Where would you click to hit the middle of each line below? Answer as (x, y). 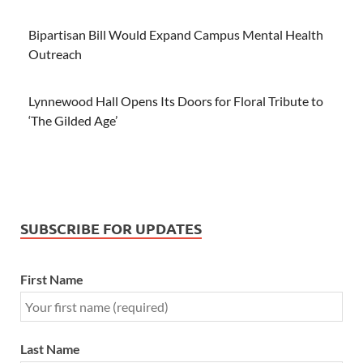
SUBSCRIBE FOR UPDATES (111, 228)
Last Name (50, 348)
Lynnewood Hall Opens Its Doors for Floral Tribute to (176, 100)
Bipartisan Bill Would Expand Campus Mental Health (176, 34)
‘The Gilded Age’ (73, 120)
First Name (52, 279)
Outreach (55, 53)
